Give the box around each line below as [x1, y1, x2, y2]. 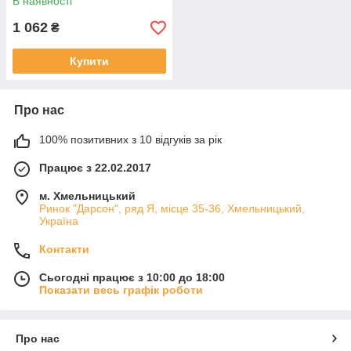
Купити [70, 55, 109, 68]
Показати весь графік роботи [39, 284, 203, 297]
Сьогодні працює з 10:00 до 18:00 [39, 271, 225, 284]
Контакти [39, 243, 89, 256]
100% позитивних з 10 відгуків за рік [39, 133, 222, 147]
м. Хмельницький [39, 190, 136, 203]
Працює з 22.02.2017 [39, 161, 151, 175]
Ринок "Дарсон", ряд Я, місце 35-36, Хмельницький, [39, 202, 305, 215]
